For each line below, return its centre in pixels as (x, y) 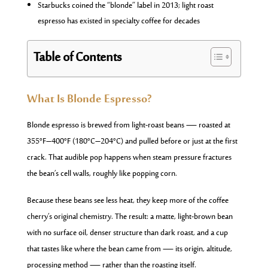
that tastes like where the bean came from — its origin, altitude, (129, 250)
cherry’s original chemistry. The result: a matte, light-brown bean (130, 217)
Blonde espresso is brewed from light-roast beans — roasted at (128, 126)
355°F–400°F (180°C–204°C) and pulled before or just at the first (132, 142)
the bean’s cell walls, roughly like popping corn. (102, 174)
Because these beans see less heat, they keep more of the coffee (127, 201)
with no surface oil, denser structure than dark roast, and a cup (127, 234)
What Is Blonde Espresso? (89, 100)
